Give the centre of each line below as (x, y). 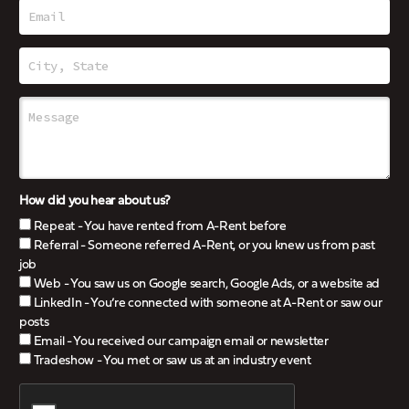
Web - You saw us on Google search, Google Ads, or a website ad (206, 285)
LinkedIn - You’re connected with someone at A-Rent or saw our (207, 304)
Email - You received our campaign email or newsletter (180, 342)
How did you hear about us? (95, 202)
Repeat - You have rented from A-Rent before (159, 227)
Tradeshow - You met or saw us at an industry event (171, 362)
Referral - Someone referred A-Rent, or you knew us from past (203, 246)
